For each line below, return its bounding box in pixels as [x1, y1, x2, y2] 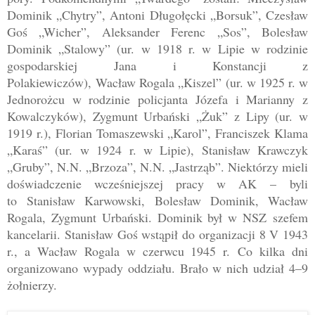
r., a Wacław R [7, 242, 92, 259]
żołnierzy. [7, 276, 57, 293]
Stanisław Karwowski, [27, 191, 155, 209]
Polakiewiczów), [7, 73, 91, 91]
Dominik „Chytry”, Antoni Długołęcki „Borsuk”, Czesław [7, 6, 308, 23]
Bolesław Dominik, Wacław [155, 191, 308, 209]
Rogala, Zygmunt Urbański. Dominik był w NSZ [7, 208, 273, 226]
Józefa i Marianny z [187, 90, 309, 108]
